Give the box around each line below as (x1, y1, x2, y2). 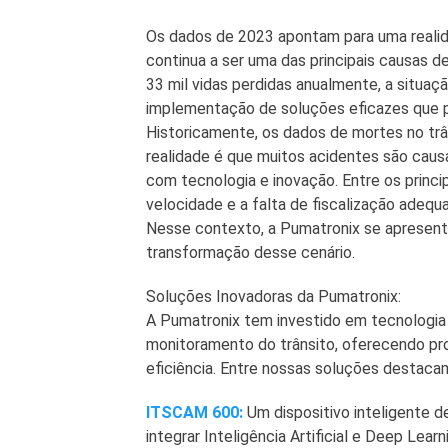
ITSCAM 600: (145, 403, 243, 423)
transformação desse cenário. (145, 243, 355, 263)
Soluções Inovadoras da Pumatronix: (145, 287, 401, 307)
